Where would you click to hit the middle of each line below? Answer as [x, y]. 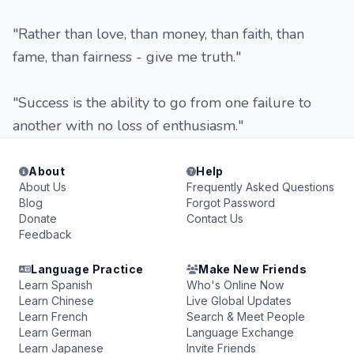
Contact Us [215, 218]
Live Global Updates [239, 301]
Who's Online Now [235, 285]
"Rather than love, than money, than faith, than [158, 34]
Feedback [45, 234]
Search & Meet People [246, 316]
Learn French [53, 316]
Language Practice [87, 269]
